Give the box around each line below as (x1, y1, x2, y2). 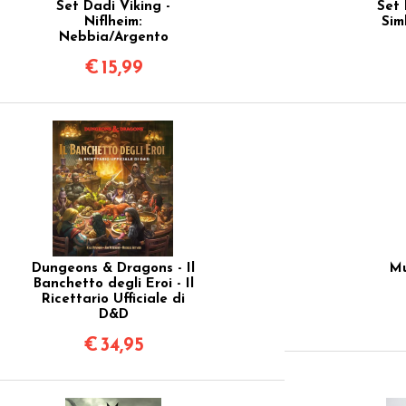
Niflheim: (84, 14, 143, 29)
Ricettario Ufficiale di (42, 292, 186, 306)
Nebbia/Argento (58, 30, 169, 44)
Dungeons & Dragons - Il (32, 261, 196, 275)
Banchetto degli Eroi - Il (33, 276, 194, 291)
